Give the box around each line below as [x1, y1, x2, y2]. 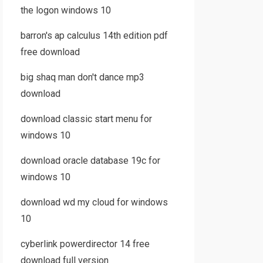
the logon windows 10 [20, 5, 111, 16]
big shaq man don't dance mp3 [20, 72, 144, 83]
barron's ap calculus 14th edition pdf [20, 30, 168, 41]
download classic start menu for [20, 113, 152, 124]
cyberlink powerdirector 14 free [20, 238, 150, 249]
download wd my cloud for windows [20, 197, 168, 208]
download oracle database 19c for [20, 155, 160, 166]
